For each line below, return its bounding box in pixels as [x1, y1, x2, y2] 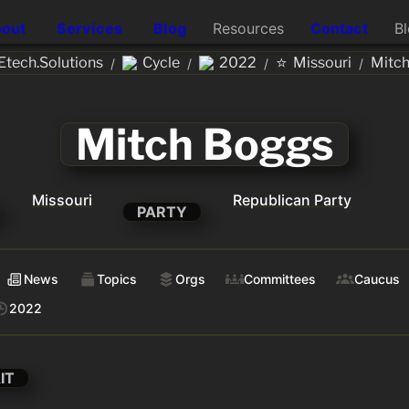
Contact [309, 18, 368, 37]
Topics [97, 271, 137, 288]
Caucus [354, 271, 400, 288]
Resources [212, 18, 284, 37]
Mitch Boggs [75, 119, 334, 170]
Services [57, 18, 123, 37]
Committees [244, 271, 316, 288]
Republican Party [233, 191, 352, 209]
